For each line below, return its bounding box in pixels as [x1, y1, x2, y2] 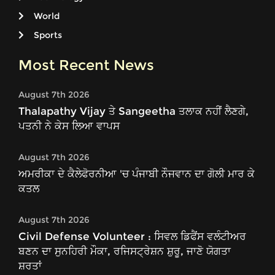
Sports [34, 29, 62, 41]
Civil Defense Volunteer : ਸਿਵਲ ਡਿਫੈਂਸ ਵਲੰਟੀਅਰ [18, 230, 246, 243]
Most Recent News [18, 56, 154, 74]
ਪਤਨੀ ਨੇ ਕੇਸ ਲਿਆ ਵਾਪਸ [18, 120, 120, 133]
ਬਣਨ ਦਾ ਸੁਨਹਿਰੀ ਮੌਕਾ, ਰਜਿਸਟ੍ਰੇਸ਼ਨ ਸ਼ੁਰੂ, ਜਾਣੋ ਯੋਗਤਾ [18, 245, 231, 258]
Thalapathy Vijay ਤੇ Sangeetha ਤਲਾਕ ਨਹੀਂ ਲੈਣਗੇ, [18, 105, 249, 118]
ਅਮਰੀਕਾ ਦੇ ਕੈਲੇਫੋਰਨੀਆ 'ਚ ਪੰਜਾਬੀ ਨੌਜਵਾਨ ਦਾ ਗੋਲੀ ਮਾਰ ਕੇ [18, 168, 255, 180]
